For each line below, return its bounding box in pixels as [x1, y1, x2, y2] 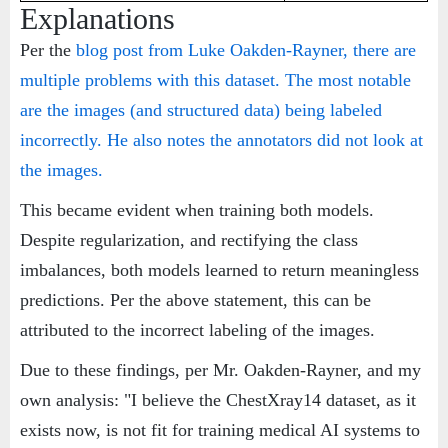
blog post [76, 40, 143, 61]
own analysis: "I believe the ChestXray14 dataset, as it [20, 390, 416, 411]
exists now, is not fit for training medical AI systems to [20, 420, 420, 441]
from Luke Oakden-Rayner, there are [143, 40, 416, 61]
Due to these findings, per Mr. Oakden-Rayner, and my [20, 360, 421, 381]
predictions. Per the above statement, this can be [20, 290, 371, 311]
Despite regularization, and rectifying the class [20, 230, 358, 251]
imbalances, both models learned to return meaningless [20, 260, 419, 281]
